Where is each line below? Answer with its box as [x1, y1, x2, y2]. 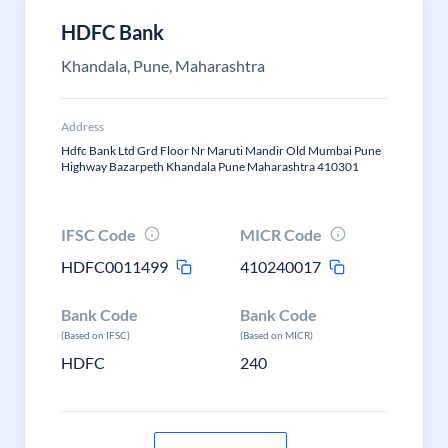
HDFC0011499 [61, 257, 168, 276]
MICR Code [240, 225, 323, 244]
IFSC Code [61, 225, 136, 244]
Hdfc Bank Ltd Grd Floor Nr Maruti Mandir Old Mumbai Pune [61, 143, 381, 158]
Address [61, 119, 104, 134]
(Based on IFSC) [61, 329, 130, 341]
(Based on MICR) [240, 329, 314, 341]
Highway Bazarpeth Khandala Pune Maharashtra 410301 [61, 159, 359, 174]
